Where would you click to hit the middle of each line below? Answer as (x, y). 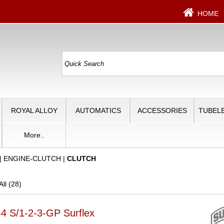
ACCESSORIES (162, 110)
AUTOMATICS (98, 110)
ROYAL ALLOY (34, 110)
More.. (34, 135)
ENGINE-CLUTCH (32, 158)
